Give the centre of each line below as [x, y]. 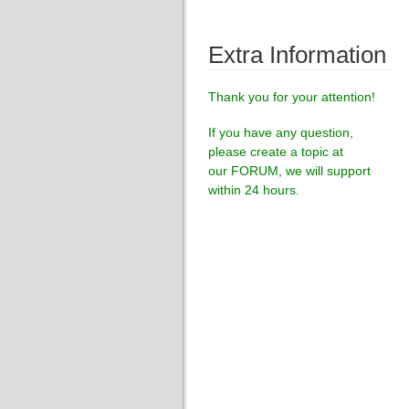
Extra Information [297, 54]
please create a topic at [276, 151]
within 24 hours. [254, 189]
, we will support [325, 170]
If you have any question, [281, 132]
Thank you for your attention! [292, 96]
